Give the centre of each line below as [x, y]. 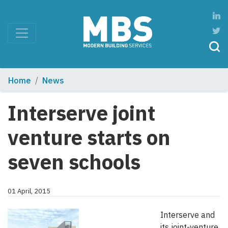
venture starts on [89, 138]
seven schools [74, 162]
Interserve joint [81, 113]
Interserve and [188, 215]
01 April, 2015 [29, 191]
